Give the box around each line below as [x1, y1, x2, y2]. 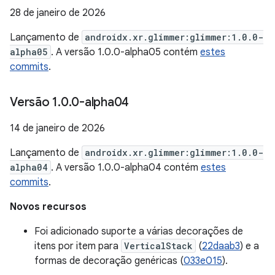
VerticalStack [124, 240, 193, 252]
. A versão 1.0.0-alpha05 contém [51, 46, 200, 58]
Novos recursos [10, 201, 87, 213]
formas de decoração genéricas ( [34, 255, 184, 267]
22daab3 [202, 240, 240, 252]
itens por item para [34, 240, 121, 252]
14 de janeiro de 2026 [10, 122, 105, 134]
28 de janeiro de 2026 [10, 7, 106, 19]
